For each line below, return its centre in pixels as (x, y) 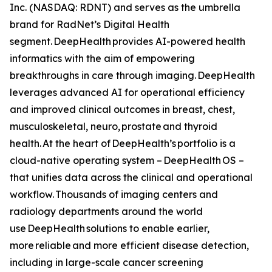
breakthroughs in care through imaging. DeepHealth (132, 75)
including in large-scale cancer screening (107, 262)
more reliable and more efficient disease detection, (129, 245)
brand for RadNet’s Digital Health (90, 24)
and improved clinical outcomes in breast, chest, (122, 109)
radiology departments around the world (106, 211)
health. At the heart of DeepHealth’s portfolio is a (123, 143)
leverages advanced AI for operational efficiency (127, 92)
